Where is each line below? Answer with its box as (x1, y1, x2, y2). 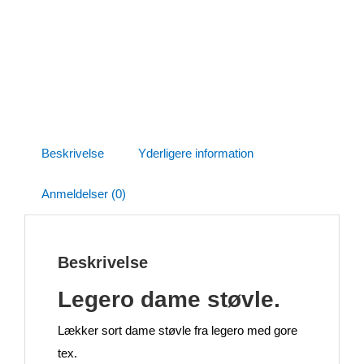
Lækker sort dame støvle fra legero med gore (58, 323, 297, 337)
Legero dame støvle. (58, 287, 280, 312)
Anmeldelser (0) (41, 187, 126, 201)
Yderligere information (138, 146, 253, 160)
